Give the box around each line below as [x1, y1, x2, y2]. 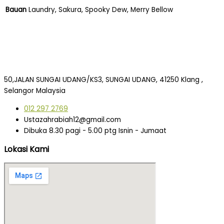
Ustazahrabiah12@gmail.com [24, 115, 121, 125]
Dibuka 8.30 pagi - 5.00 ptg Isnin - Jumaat [24, 126, 166, 136]
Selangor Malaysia [4, 86, 67, 96]
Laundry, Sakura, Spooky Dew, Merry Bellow [28, 5, 173, 15]
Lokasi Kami [4, 143, 49, 155]
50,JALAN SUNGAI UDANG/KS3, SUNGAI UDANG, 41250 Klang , [4, 75, 203, 85]
